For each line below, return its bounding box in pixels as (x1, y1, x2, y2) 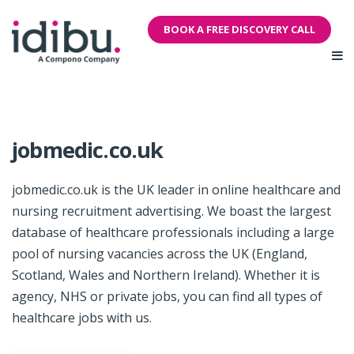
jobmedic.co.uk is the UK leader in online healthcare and (12, 180, 341, 198)
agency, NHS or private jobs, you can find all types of (12, 287, 322, 305)
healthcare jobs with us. (12, 308, 152, 326)
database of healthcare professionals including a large (12, 223, 334, 241)
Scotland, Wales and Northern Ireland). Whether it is (12, 265, 320, 284)
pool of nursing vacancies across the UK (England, (12, 244, 307, 262)
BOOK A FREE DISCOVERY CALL (164, 22, 315, 36)
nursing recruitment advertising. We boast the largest (12, 201, 331, 220)
